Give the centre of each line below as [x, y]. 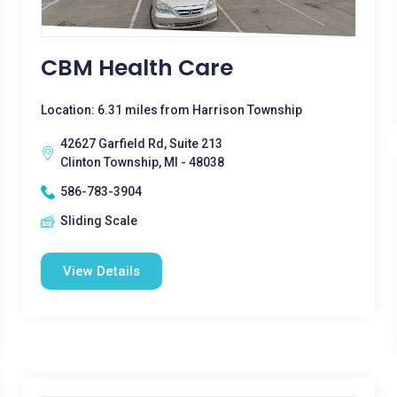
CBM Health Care [136, 68]
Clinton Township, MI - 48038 [142, 162]
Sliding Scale [98, 221]
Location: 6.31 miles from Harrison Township [171, 110]
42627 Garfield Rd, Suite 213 [141, 144]
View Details [101, 271]
